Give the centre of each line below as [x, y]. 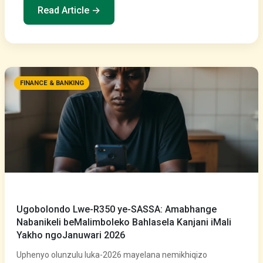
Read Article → [69, 10]
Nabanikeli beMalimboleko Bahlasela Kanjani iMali [124, 222]
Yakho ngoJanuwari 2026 [71, 235]
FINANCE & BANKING [52, 83]
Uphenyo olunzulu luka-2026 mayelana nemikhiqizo [112, 255]
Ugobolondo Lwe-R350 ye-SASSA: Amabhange [117, 209]
